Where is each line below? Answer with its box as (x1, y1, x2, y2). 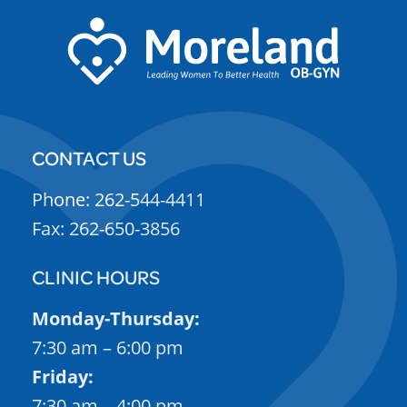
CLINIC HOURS (32, 264, 160, 290)
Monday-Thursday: (32, 306, 200, 332)
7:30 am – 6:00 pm (32, 335, 184, 361)
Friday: (32, 364, 94, 390)
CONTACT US (32, 145, 146, 171)
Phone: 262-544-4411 (32, 187, 205, 213)
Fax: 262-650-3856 (32, 216, 180, 242)
